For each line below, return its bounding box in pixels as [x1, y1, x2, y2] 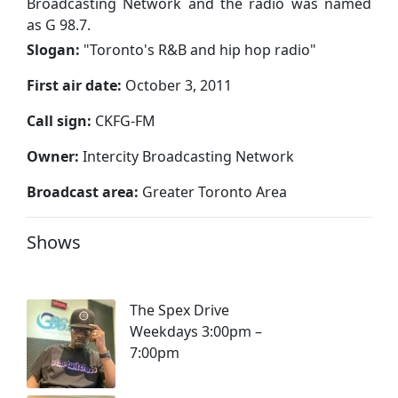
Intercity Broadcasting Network [79, 146, 294, 166]
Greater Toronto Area [142, 181, 287, 202]
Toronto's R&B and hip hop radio [90, 39, 310, 60]
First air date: [27, 75, 122, 95]
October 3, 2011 [122, 75, 232, 95]
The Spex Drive [130, 299, 229, 320]
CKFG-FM [92, 110, 155, 131]
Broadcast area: [27, 181, 139, 202]
